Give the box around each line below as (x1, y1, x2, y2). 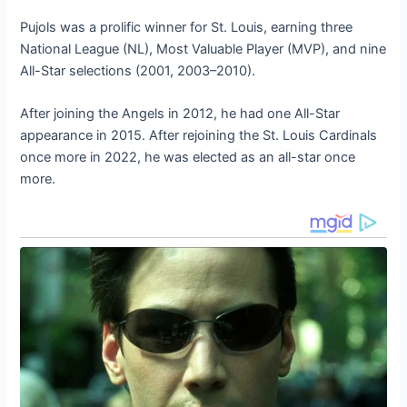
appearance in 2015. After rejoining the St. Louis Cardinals (20, 127, 378, 144)
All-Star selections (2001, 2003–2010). (20, 62, 256, 79)
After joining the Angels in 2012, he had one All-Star (20, 105, 341, 122)
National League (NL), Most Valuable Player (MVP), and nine (20, 40, 387, 57)
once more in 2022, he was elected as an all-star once (20, 149, 356, 165)
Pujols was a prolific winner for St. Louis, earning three (20, 18, 353, 35)
